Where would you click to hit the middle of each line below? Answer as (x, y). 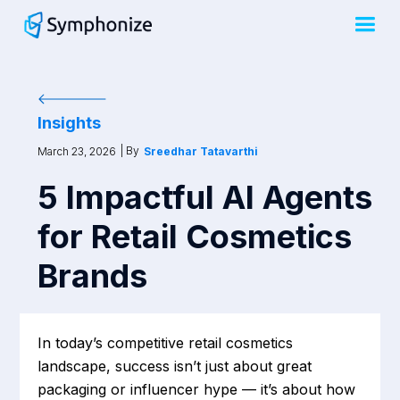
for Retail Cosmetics (195, 237)
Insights (70, 123)
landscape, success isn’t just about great (175, 367)
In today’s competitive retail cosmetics (166, 343)
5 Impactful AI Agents (205, 198)
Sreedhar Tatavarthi (201, 152)
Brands (93, 276)
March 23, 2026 (77, 152)
